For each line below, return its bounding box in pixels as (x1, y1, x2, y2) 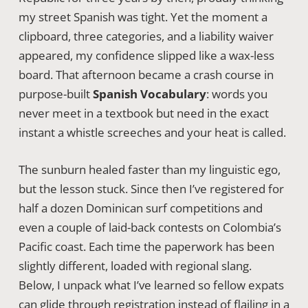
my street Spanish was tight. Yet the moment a (18, 9, 267, 25)
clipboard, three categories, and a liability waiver (18, 28, 274, 44)
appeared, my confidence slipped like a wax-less (18, 47, 274, 63)
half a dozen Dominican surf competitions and (18, 199, 263, 216)
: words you (206, 86, 267, 102)
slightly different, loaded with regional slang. (18, 257, 252, 274)
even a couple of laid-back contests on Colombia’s (18, 219, 281, 235)
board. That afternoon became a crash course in (18, 67, 274, 82)
